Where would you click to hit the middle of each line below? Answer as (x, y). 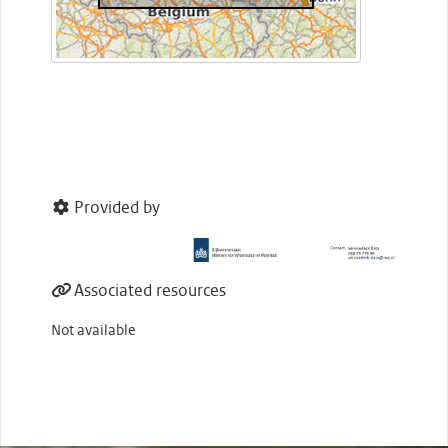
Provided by (117, 208)
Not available (93, 331)
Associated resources (150, 291)
